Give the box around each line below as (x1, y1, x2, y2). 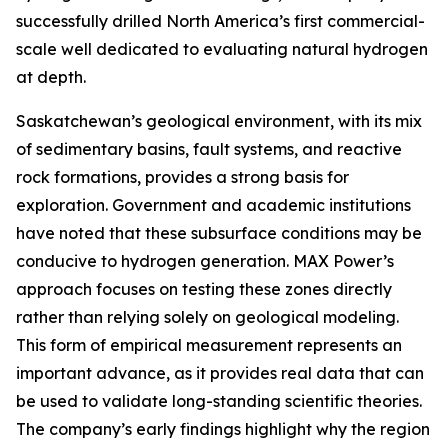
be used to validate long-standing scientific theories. (16, 391, 422, 411)
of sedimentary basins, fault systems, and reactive (16, 139, 402, 159)
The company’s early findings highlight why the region (16, 419, 430, 439)
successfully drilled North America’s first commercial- (16, 11, 425, 31)
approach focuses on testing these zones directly (16, 279, 392, 299)
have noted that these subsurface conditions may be (16, 223, 422, 243)
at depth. (16, 67, 86, 87)
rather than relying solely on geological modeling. (16, 307, 399, 327)
